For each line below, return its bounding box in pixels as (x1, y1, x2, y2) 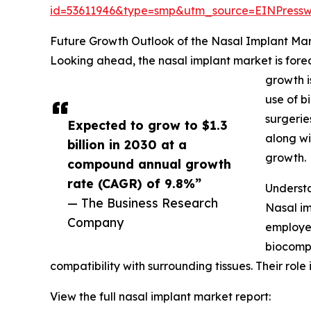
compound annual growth (67, 156, 231, 172)
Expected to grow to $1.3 (67, 117, 228, 133)
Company (67, 215, 124, 230)
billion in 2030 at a (67, 137, 187, 153)
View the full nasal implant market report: (50, 289, 271, 304)
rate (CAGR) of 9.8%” (67, 176, 201, 192)
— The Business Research (67, 195, 218, 211)
